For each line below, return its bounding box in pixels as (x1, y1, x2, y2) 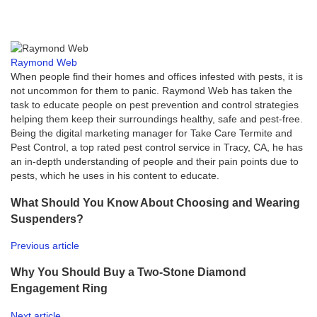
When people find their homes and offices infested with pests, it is (11, 71, 303, 83)
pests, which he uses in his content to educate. (11, 170, 219, 182)
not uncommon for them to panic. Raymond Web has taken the (11, 85, 292, 97)
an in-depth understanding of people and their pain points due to (11, 156, 299, 168)
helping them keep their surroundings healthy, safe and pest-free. (11, 113, 303, 125)
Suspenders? (11, 212, 83, 225)
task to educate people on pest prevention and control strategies (11, 99, 299, 111)
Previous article (11, 240, 79, 252)
